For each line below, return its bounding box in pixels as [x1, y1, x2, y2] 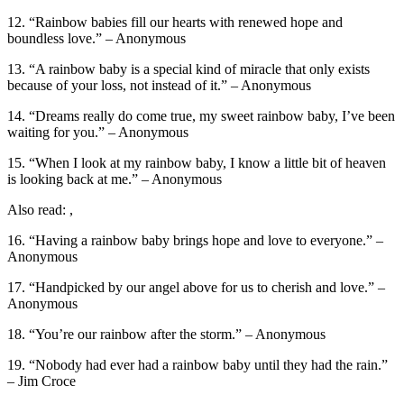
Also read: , [7, 201, 73, 217]
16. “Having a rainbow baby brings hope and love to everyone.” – [7, 232, 383, 248]
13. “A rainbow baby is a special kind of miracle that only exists [7, 60, 370, 77]
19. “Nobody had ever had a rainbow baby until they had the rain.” [7, 356, 388, 372]
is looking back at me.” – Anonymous [7, 170, 222, 187]
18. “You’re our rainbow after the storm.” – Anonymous [7, 326, 326, 342]
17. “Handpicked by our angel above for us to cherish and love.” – [7, 279, 385, 295]
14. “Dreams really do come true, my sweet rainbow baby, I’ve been [7, 107, 395, 124]
